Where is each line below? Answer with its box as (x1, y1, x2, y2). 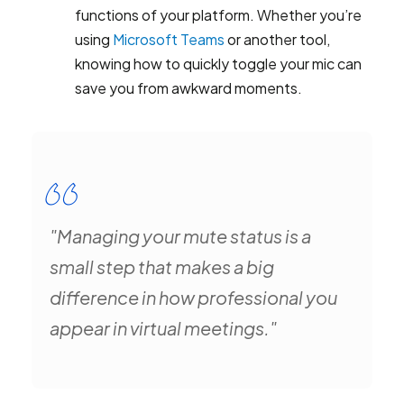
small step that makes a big (50, 255, 274, 278)
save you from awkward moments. (75, 78, 302, 97)
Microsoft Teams (113, 30, 225, 49)
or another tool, (225, 30, 330, 49)
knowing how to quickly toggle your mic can (75, 54, 362, 73)
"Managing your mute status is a (50, 225, 311, 247)
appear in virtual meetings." (50, 317, 277, 339)
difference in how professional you (50, 286, 337, 308)
